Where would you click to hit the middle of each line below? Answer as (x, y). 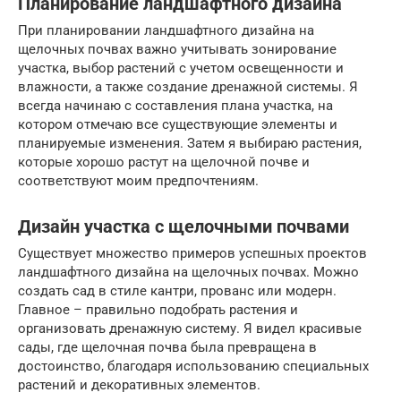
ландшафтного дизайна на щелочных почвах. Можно (188, 273)
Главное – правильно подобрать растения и (158, 310)
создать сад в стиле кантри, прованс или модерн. (177, 291)
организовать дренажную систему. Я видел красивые (190, 329)
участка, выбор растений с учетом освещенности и (181, 68)
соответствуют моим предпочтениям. (138, 181)
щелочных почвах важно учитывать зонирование (177, 50)
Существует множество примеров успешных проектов (192, 254)
